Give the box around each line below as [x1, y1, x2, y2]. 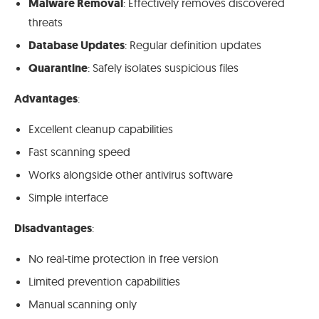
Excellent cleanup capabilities [28, 121, 173, 136]
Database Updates [28, 37, 125, 53]
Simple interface [28, 189, 108, 204]
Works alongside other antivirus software [28, 167, 233, 182]
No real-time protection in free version [28, 251, 219, 266]
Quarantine [28, 60, 88, 75]
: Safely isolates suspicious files [88, 60, 239, 75]
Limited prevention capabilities [28, 273, 180, 288]
